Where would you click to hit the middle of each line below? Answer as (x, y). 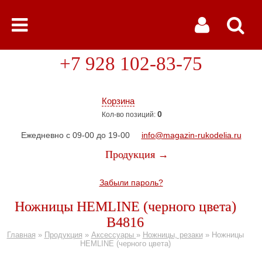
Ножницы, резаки (173, 235)
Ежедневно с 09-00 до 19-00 (75, 135)
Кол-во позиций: (130, 115)
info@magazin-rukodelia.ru (191, 135)
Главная (21, 235)
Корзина (118, 101)
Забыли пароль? (131, 182)
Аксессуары (113, 235)
